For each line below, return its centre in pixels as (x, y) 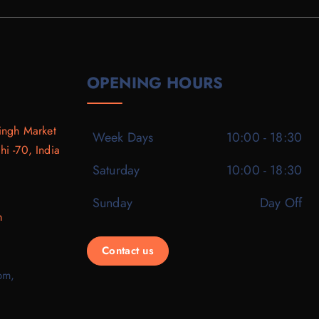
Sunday (113, 203)
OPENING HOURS (155, 82)
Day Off (281, 203)
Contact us (128, 250)
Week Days (123, 137)
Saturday (116, 170)
